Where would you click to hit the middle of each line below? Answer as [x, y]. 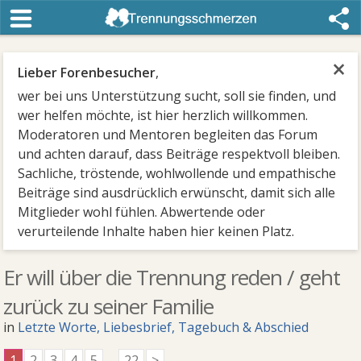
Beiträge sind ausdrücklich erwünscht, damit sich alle [177, 193]
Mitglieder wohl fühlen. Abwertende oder [142, 212]
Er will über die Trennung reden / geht [172, 277]
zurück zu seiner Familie [109, 306]
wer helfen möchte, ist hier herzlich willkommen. [163, 115]
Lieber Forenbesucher [87, 73]
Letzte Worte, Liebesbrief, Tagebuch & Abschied [164, 327]
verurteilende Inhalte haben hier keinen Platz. [156, 231]
